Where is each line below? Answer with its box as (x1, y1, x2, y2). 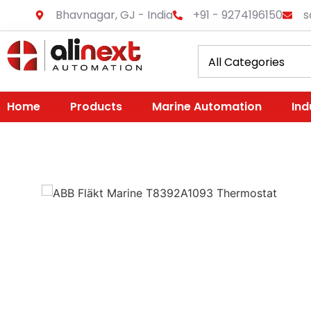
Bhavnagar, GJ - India (55, 7, 173, 23)
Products (70, 99, 122, 115)
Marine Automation (152, 99, 262, 115)
